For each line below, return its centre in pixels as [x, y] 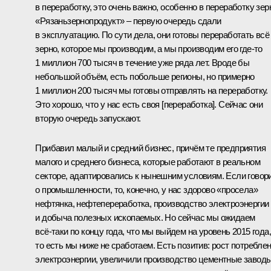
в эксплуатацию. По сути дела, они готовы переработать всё [152, 34]
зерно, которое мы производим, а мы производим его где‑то [149, 48]
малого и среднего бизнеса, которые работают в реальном [148, 162]
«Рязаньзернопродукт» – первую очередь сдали [128, 21]
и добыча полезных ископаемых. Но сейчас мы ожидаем [145, 217]
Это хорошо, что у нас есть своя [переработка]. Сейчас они [149, 104]
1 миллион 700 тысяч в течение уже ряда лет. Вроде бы [142, 62]
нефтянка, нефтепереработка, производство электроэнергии [152, 203]
